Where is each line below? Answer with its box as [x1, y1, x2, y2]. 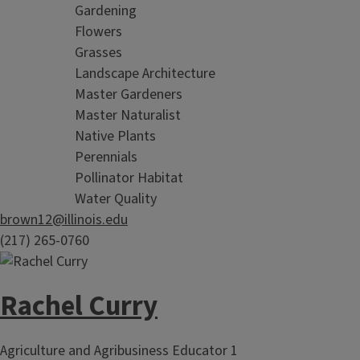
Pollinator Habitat [75, 167, 183, 188]
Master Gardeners [75, 84, 182, 104]
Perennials [75, 146, 137, 167]
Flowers [75, 21, 122, 42]
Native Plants [75, 125, 156, 146]
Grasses [75, 42, 122, 63]
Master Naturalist [75, 104, 181, 125]
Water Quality [75, 188, 157, 209]
